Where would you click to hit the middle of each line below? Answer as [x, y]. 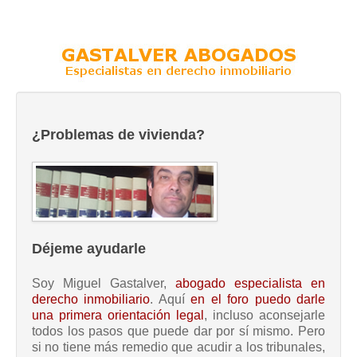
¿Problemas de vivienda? [118, 135]
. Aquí [171, 300]
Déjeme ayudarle [89, 249]
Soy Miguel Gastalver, [104, 284]
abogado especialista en [250, 284]
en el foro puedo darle [258, 300]
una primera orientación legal [118, 316]
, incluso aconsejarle [265, 316]
